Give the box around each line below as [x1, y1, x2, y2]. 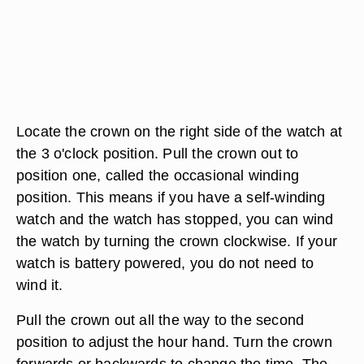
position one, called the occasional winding [16, 167, 299, 184]
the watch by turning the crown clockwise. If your [16, 232, 338, 249]
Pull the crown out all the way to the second [16, 311, 305, 328]
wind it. [16, 276, 63, 293]
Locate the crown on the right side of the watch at [16, 123, 343, 140]
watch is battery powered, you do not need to [16, 254, 314, 271]
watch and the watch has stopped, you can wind [16, 210, 334, 227]
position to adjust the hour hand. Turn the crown [16, 333, 332, 350]
